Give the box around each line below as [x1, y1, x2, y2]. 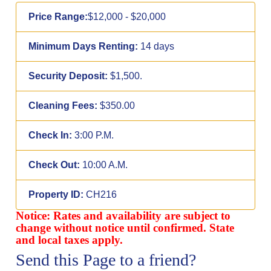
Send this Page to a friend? [16, 250, 197, 270]
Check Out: [28, 160, 80, 171]
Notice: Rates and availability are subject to [16, 209, 231, 223]
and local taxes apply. [16, 233, 123, 247]
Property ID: [28, 189, 84, 200]
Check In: [28, 130, 73, 141]
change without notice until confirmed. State [16, 221, 235, 235]
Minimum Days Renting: [28, 41, 139, 52]
